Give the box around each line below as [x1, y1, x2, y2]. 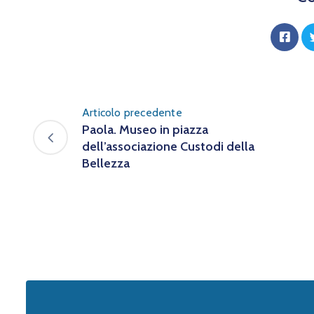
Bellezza [82, 155, 130, 171]
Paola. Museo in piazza [82, 121, 208, 137]
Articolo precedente [82, 105, 182, 119]
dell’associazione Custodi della [82, 138, 254, 154]
